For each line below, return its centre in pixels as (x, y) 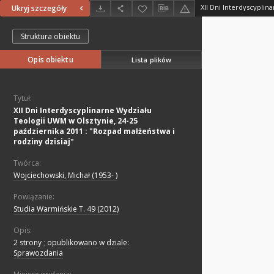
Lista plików (151, 59)
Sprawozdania (38, 253)
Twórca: (27, 163)
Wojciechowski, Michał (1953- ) (65, 176)
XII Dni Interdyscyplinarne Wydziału (83, 111)
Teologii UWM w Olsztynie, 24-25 (76, 121)
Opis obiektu (50, 60)
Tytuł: (23, 98)
